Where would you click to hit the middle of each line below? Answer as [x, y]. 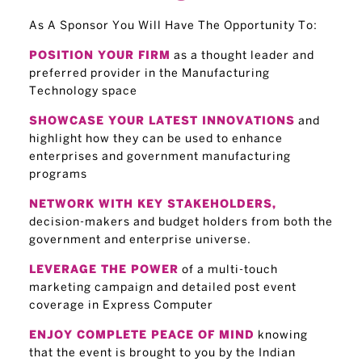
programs [58, 174]
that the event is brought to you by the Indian [162, 353]
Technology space [83, 91]
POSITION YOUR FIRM [99, 55]
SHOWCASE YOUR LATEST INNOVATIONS [162, 121]
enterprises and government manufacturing [160, 156]
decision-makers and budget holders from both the [181, 222]
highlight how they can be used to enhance [156, 139]
